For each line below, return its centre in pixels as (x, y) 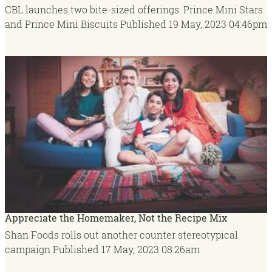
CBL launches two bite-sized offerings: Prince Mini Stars (134, 9)
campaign (29, 249)
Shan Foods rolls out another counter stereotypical (121, 234)
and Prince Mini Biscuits (63, 24)
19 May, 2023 (198, 24)
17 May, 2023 (130, 249)
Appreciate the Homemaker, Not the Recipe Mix (116, 217)
